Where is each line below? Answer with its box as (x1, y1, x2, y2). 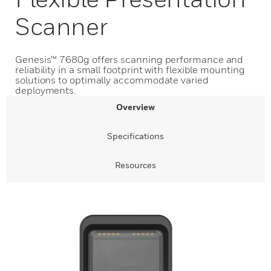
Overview (116, 102, 155, 112)
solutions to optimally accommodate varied (15, 74, 209, 86)
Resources (115, 160, 156, 170)
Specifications (107, 131, 164, 141)
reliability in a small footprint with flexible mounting (15, 64, 245, 76)
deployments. (15, 84, 76, 96)
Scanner (15, 11, 108, 41)
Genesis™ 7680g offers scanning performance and (15, 53, 244, 65)
